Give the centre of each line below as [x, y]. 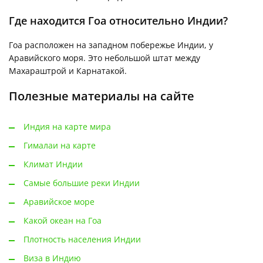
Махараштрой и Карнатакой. [68, 71]
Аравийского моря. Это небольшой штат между [104, 58]
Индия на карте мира [67, 127]
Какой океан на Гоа [63, 221]
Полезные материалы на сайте [102, 96]
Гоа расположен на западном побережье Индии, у [111, 45]
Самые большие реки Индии [82, 183]
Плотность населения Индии [82, 240]
